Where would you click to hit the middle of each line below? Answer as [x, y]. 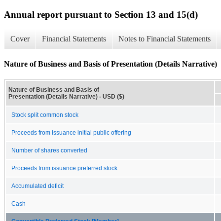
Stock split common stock [45, 115]
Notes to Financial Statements [165, 39]
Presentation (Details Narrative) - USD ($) [66, 96]
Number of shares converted [49, 150]
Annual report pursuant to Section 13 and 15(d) [101, 14]
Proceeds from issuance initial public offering [71, 132]
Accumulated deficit [37, 186]
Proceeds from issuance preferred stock [64, 168]
